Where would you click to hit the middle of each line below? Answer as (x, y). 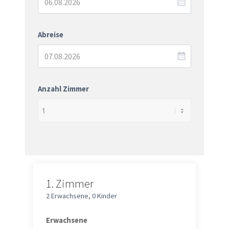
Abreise (50, 35)
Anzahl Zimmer (63, 89)
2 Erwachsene (67, 196)
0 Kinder (104, 196)
